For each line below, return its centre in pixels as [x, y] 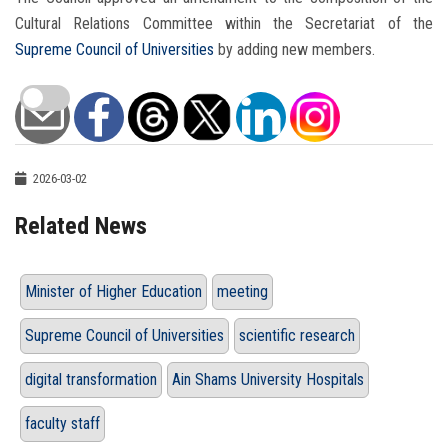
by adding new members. [294, 50]
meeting [242, 292]
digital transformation [91, 380]
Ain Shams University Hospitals [268, 380]
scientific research [297, 336]
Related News [81, 226]
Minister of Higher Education [113, 292]
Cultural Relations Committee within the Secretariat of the [224, 24]
